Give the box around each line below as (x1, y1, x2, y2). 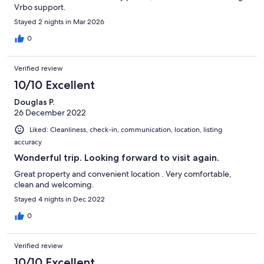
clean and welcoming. (14, 179, 94, 190)
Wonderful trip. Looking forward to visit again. (14, 151, 219, 163)
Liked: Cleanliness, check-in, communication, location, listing (29, 124, 222, 134)
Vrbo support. (14, 1, 66, 12)
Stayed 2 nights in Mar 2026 (14, 16, 104, 27)
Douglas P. (14, 96, 54, 107)
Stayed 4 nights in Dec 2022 (14, 194, 105, 204)
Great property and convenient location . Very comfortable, (14, 168, 232, 179)
